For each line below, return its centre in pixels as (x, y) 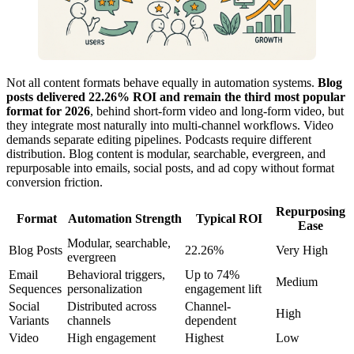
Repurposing (311, 212)
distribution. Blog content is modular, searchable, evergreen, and (166, 154)
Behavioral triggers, (116, 275)
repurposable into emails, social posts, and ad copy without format (170, 168)
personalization (105, 289)
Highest (204, 338)
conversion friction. (55, 183)
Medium (297, 282)
